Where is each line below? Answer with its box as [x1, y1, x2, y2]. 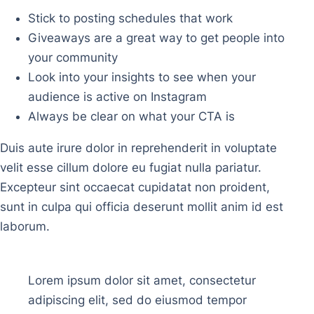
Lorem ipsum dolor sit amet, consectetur [28, 273, 256, 288]
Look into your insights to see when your [28, 70, 256, 85]
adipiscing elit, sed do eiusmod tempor [28, 293, 247, 308]
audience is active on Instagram [28, 90, 207, 104]
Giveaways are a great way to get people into [28, 31, 285, 46]
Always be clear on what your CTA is [28, 109, 235, 124]
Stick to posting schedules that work [28, 11, 233, 26]
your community [28, 50, 118, 65]
